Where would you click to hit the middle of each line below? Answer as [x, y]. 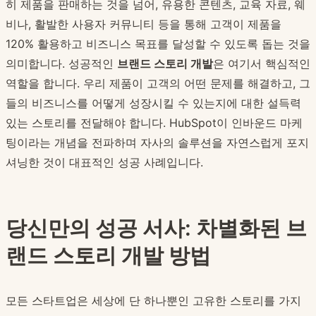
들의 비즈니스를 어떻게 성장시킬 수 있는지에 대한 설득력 [153, 103]
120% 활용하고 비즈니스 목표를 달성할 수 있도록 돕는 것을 [158, 44]
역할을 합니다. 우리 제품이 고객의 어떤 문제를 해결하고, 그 [158, 84]
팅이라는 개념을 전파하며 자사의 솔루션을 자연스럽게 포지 [157, 143]
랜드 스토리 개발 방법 [108, 256]
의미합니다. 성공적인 [61, 64]
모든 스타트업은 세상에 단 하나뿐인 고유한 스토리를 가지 [153, 301]
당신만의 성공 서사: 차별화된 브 [156, 228]
